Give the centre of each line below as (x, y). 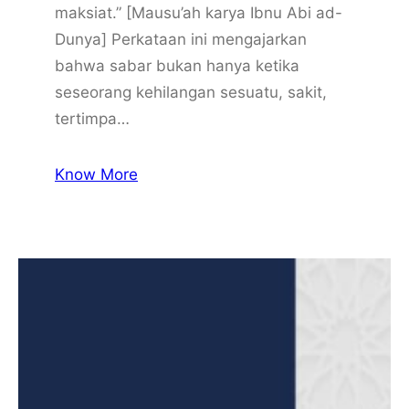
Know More (96, 174)
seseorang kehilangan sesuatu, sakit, (191, 92)
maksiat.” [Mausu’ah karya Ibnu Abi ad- (199, 12)
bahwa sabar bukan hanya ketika (177, 65)
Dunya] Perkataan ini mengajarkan (181, 39)
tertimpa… (92, 118)
